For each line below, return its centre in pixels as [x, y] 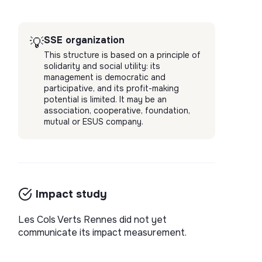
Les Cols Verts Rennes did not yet [92, 220]
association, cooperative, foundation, [117, 111]
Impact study [71, 194]
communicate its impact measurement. [102, 232]
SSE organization [84, 40]
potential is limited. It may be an [105, 99]
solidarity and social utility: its [102, 66]
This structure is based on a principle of [122, 55]
